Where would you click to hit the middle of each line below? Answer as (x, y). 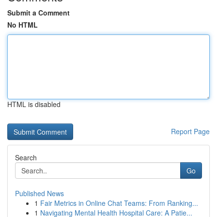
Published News (39, 193)
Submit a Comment (39, 13)
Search (26, 157)
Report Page (190, 131)
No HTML (23, 25)
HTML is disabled (34, 104)
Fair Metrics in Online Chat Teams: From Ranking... (119, 203)
